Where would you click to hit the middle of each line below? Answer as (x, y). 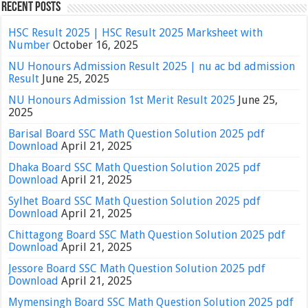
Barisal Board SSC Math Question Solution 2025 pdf (137, 133)
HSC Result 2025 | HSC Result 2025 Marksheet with (136, 32)
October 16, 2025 (96, 45)
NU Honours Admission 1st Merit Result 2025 (122, 100)
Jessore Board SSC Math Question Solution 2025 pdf (137, 268)
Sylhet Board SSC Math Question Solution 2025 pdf (135, 201)
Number (30, 45)
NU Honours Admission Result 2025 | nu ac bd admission (152, 66)
